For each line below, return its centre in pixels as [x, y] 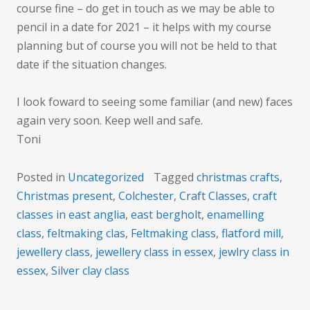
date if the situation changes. [92, 65]
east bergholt [166, 215]
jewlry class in [254, 252]
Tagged [175, 177]
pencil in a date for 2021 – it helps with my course [144, 27]
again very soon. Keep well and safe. [110, 121]
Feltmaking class [173, 234]
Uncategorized [106, 177]
